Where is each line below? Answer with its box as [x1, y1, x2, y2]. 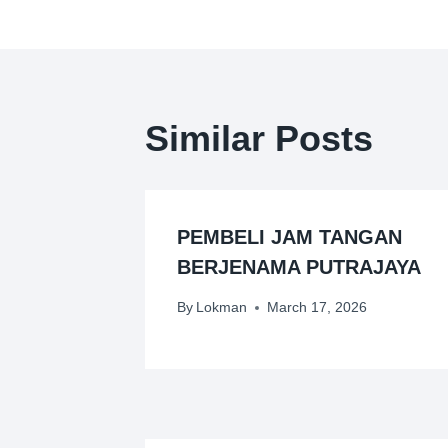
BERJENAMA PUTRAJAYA [177, 255, 421, 278]
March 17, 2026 [267, 299, 368, 316]
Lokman [196, 299, 248, 316]
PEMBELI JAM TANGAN [177, 225, 402, 248]
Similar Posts [145, 117, 373, 159]
